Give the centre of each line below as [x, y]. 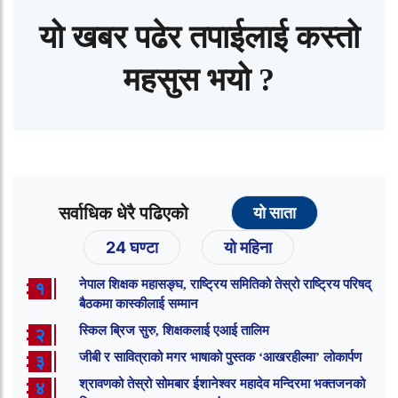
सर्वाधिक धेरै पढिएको [123, 213]
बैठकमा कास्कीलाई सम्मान [139, 303]
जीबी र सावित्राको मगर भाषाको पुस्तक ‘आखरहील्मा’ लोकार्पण [220, 357]
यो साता [275, 212]
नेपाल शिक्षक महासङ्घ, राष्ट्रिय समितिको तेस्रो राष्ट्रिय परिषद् [225, 284]
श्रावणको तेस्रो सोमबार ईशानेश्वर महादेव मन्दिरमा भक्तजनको [222, 383]
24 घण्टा [131, 247]
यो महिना [247, 247]
